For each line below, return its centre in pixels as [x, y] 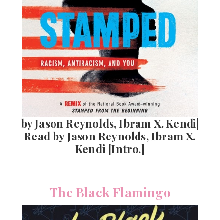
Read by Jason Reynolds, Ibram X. [110, 136]
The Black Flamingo [110, 192]
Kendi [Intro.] [110, 149]
